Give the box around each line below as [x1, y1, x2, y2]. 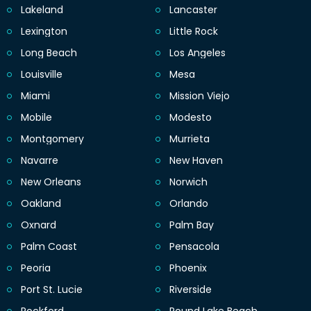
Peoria [21, 260, 51, 275]
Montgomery [21, 131, 84, 146]
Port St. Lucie [21, 282, 83, 296]
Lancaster [169, 2, 217, 17]
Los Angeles [169, 45, 226, 60]
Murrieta [169, 131, 210, 146]
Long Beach [21, 45, 77, 60]
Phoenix [169, 260, 207, 275]
